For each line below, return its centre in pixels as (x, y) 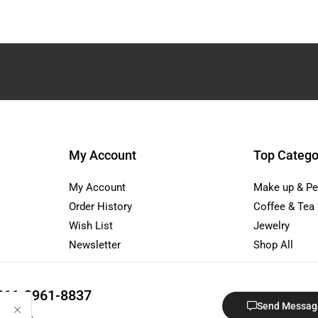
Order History (100, 207)
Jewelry (272, 226)
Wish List (91, 226)
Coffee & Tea (284, 207)
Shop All (273, 245)
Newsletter (95, 245)
